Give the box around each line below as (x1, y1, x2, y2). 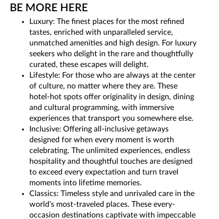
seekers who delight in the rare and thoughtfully (29, 49, 193, 58)
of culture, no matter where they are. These (29, 82, 177, 90)
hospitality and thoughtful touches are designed (29, 157, 193, 165)
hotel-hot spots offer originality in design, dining (29, 92, 194, 101)
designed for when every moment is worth (29, 135, 174, 144)
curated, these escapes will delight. (29, 60, 149, 68)
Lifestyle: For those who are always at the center (29, 71, 196, 79)
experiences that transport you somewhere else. (29, 114, 194, 122)
